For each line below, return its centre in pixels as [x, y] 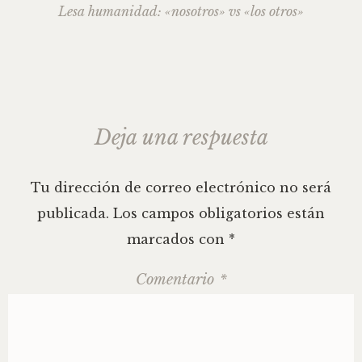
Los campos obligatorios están [219, 213]
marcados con [178, 239]
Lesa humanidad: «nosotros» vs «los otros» [181, 11]
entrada [62, 122]
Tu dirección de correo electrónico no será [181, 187]
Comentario [177, 280]
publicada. [73, 213]
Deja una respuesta [181, 138]
